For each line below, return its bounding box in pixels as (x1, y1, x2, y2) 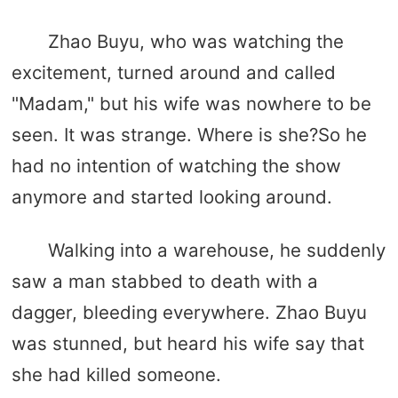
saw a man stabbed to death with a (11, 270, 318, 293)
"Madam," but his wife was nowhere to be (11, 92, 371, 115)
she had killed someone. (11, 363, 221, 386)
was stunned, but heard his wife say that (11, 332, 364, 355)
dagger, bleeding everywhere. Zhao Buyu (11, 301, 367, 324)
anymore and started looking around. (11, 185, 332, 208)
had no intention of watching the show (11, 154, 341, 177)
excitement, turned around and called (11, 60, 336, 84)
